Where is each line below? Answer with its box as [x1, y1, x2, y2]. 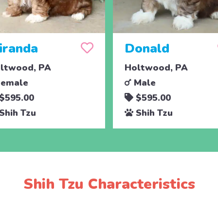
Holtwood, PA [124, 61, 188, 73]
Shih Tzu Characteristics [23, 174, 195, 194]
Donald [124, 39, 169, 57]
